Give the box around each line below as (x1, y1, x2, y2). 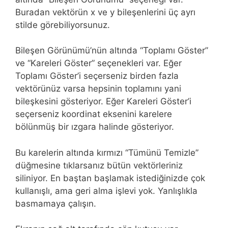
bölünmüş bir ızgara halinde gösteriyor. (15, 122, 174, 132)
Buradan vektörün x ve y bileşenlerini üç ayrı (15, 7, 195, 17)
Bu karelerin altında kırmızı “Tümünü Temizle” (15, 147, 198, 158)
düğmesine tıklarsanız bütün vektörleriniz (15, 160, 183, 170)
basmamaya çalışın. (15, 198, 96, 209)
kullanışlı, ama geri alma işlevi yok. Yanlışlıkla (15, 185, 197, 196)
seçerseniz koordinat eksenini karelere (15, 109, 172, 120)
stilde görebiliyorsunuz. (15, 19, 110, 30)
